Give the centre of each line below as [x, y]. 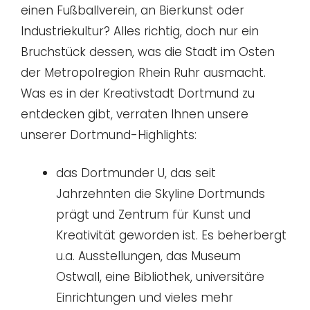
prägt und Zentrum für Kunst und [153, 215]
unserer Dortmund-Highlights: [109, 135]
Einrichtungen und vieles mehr [145, 298]
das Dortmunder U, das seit [136, 173]
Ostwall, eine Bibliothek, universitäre [160, 277]
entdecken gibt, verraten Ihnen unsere [135, 114]
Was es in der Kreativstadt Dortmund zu [138, 93]
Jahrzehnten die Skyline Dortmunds [161, 194]
